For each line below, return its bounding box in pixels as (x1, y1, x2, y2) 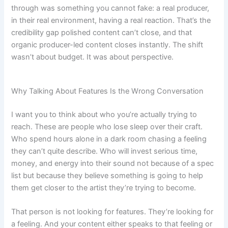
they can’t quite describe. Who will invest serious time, (11, 146, 198, 156)
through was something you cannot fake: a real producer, (11, 3, 210, 13)
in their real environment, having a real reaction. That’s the (11, 15, 211, 25)
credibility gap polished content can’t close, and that (11, 27, 192, 37)
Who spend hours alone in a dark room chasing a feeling (11, 134, 207, 144)
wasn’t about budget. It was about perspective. (11, 52, 174, 62)
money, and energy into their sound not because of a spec (11, 158, 214, 168)
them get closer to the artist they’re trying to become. (11, 183, 196, 192)
